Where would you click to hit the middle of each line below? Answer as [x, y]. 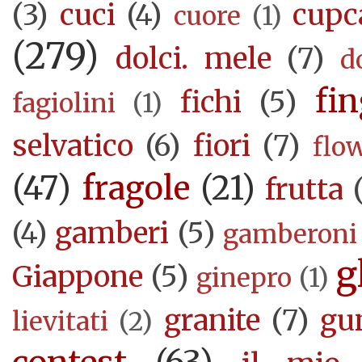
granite [212, 321]
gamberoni [290, 235]
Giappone [78, 277]
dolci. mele [194, 59]
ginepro [244, 278]
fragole [136, 189]
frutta [305, 190]
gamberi [112, 234]
